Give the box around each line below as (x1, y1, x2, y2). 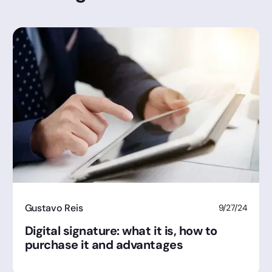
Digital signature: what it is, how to (24, 222, 217, 239)
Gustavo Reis (24, 201, 83, 214)
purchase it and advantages (24, 236, 183, 253)
